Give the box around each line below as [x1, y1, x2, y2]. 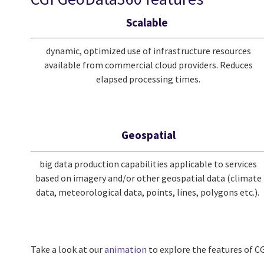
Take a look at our [31, 243, 104, 255]
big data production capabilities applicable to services [39, 157, 258, 170]
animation [104, 243, 147, 255]
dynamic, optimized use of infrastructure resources [45, 45, 251, 57]
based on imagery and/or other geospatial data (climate [35, 171, 262, 184]
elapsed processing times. [96, 73, 201, 85]
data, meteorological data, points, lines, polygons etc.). [35, 186, 261, 198]
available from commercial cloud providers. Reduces [44, 59, 253, 71]
